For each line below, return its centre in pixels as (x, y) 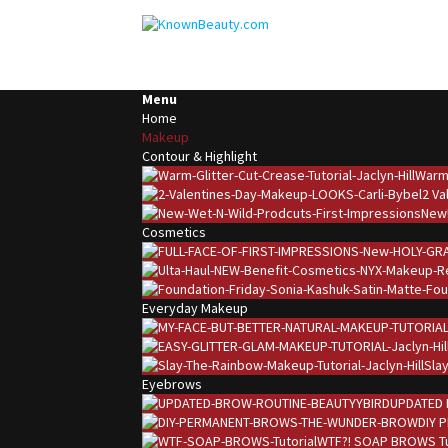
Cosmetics (174, 232)
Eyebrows (172, 384)
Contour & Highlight (199, 156)
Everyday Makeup (195, 308)
